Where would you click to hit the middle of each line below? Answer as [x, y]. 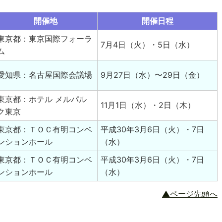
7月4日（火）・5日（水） [148, 45]
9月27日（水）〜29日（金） [153, 75]
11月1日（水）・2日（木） [148, 105]
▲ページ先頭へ [190, 194]
